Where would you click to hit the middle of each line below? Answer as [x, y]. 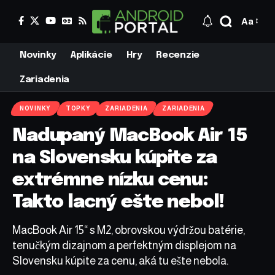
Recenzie [178, 55]
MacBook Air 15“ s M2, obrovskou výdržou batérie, [129, 230]
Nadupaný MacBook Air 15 [130, 136]
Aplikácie [91, 55]
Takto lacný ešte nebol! [118, 202]
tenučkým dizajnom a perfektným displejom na [124, 245]
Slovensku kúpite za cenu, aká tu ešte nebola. [120, 261]
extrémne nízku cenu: [110, 180]
